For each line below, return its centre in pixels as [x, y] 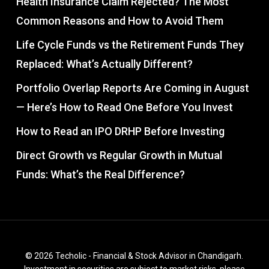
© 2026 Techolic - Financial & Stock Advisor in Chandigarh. [134, 255]
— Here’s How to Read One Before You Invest [124, 107]
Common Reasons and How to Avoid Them [119, 20]
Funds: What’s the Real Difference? [100, 174]
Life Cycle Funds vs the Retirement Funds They [130, 44]
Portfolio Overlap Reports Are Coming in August [132, 88]
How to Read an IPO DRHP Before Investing [120, 131]
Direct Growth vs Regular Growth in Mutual [119, 155]
